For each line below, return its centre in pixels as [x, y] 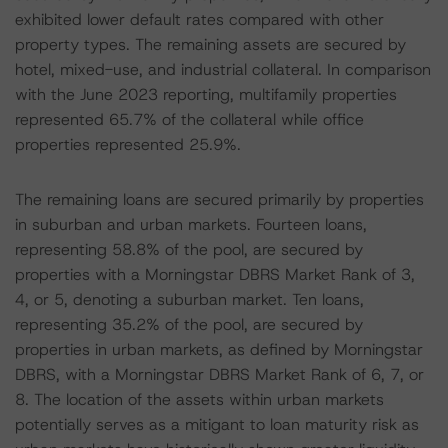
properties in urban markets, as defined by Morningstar [219, 349]
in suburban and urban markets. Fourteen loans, [191, 224]
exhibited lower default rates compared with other [199, 19]
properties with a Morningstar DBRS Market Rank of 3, [215, 274]
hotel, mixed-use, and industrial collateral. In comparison [223, 69]
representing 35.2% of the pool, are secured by [189, 324]
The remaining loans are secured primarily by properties [219, 199]
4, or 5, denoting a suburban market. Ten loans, [189, 299]
